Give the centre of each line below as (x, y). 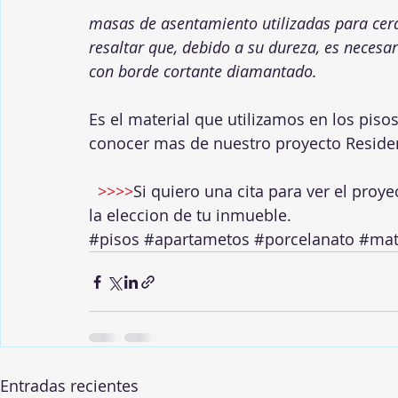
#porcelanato (304, 239)
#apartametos (197, 239)
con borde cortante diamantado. (203, 71)
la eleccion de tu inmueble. (190, 215)
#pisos (114, 239)
